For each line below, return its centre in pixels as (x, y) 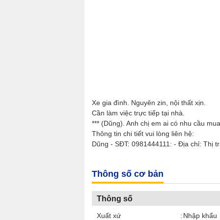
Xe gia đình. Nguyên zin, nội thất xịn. (149, 103)
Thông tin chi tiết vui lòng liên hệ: (143, 134)
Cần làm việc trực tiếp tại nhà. (138, 113)
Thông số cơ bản (128, 174)
